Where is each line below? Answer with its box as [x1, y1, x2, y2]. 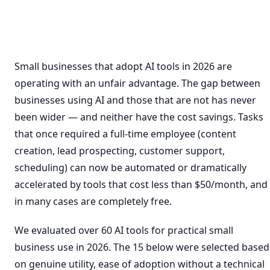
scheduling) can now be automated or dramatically [14, 161, 246, 174]
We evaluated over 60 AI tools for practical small [14, 224, 233, 237]
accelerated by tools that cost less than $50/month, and [14, 178, 268, 191]
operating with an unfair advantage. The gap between [14, 77, 260, 90]
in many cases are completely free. [14, 195, 172, 208]
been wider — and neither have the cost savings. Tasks [14, 110, 263, 124]
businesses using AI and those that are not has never [14, 93, 256, 107]
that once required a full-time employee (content [14, 127, 236, 140]
